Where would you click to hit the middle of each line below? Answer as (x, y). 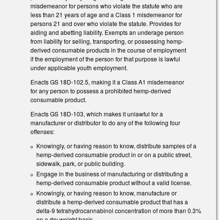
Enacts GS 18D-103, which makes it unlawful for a (97, 113)
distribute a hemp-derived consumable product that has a (112, 201)
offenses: (42, 131)
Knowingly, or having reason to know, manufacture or (107, 192)
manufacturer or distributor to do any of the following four (105, 122)
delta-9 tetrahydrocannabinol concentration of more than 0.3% (119, 210)
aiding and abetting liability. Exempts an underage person (107, 32)
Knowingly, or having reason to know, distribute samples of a (116, 145)
